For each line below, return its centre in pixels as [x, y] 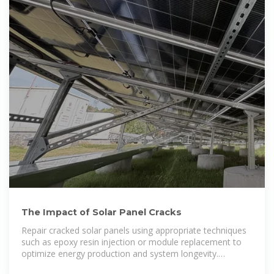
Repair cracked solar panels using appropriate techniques [134, 230]
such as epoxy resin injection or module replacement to [131, 242]
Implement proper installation [80, 265]
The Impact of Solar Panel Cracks [102, 212]
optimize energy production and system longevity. [120, 253]
